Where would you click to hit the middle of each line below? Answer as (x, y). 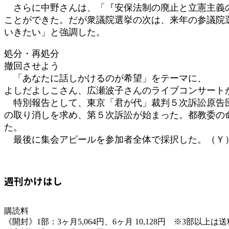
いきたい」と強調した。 (55, 32)
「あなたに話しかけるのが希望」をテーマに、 (105, 78)
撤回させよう (32, 66)
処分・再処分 (32, 53)
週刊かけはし (33, 180)
